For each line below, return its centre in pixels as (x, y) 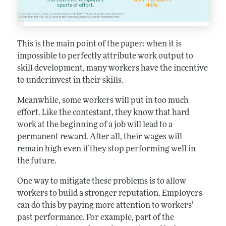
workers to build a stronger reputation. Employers (109, 193)
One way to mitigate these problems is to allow (101, 181)
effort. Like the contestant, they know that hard (103, 113)
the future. (37, 161)
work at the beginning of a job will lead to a (95, 125)
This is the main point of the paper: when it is (99, 44)
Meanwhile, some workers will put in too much (103, 101)
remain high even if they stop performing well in (106, 149)
